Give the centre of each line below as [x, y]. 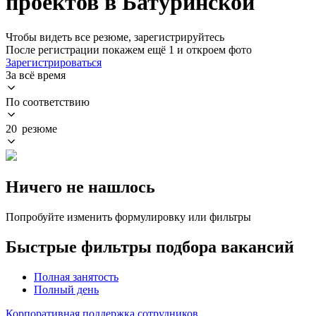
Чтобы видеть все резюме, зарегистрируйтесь [115, 37]
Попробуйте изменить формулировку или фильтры [128, 217]
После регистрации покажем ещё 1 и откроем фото [129, 49]
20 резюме [31, 128]
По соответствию [48, 102]
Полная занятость [76, 276]
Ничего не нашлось [80, 187]
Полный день [66, 289]
